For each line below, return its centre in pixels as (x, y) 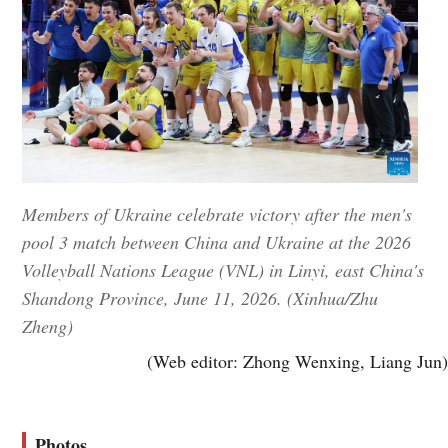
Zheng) (48, 326)
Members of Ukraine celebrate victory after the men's (217, 214)
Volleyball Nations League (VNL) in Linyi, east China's (223, 270)
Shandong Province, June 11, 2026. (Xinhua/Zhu (200, 298)
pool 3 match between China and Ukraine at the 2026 (217, 242)
